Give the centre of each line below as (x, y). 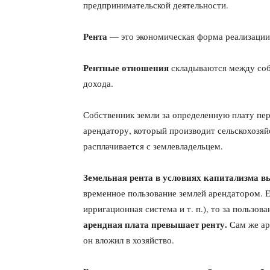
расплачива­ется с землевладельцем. (153, 146)
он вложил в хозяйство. (129, 240)
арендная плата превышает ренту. (155, 224)
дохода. (98, 83)
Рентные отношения (127, 67)
